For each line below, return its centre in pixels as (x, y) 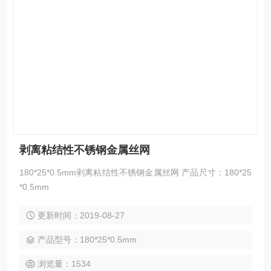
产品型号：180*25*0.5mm (87, 240)
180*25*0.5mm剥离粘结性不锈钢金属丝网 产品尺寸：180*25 (135, 172)
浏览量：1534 (64, 264)
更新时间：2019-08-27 (81, 215)
